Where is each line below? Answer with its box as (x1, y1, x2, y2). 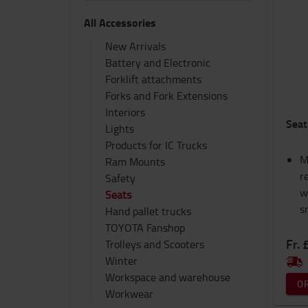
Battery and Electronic (105, 55, 210, 70)
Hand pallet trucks (105, 203, 191, 219)
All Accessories (84, 14, 156, 30)
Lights (105, 121, 134, 136)
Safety (105, 170, 135, 186)
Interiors (105, 104, 145, 120)
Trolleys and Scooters (105, 236, 204, 252)
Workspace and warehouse (105, 269, 230, 285)
